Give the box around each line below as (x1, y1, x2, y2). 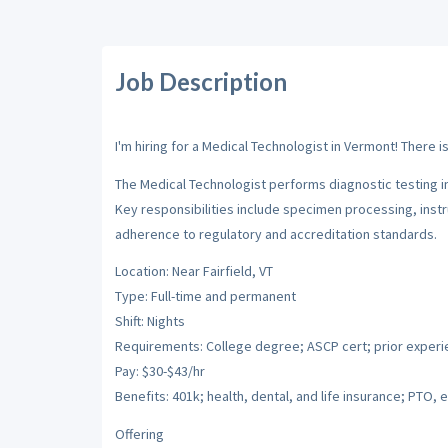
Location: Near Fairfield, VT (114, 262, 273, 280)
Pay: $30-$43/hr (114, 362, 205, 380)
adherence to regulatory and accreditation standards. (114, 224, 437, 243)
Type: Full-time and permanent (114, 287, 296, 305)
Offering (114, 424, 164, 443)
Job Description (114, 66, 287, 96)
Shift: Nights (114, 312, 185, 330)
